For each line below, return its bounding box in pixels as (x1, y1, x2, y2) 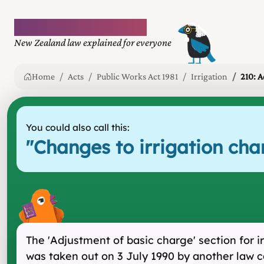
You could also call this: (26, 121, 130, 133)
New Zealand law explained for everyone (14, 37, 171, 48)
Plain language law (14, 18, 147, 36)
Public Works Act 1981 (97, 71, 178, 81)
